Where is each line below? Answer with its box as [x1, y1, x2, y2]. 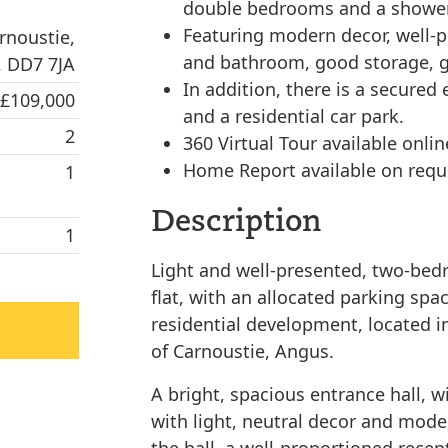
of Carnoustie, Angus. [151, 339, 334, 363]
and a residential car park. [183, 104, 404, 128]
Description [151, 197, 321, 239]
